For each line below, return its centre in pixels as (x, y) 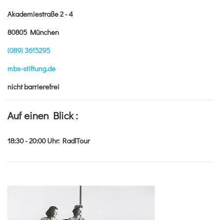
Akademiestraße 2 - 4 (40, 14)
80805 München (33, 32)
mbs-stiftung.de (31, 68)
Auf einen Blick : (43, 115)
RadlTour (75, 140)
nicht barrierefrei (33, 86)
